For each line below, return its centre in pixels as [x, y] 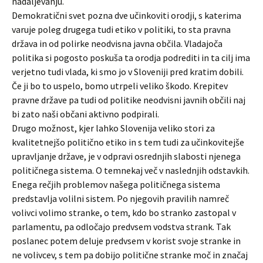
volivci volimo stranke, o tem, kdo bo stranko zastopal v [124, 213]
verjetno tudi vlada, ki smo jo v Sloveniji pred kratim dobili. [128, 72]
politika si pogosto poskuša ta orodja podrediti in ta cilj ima [131, 58]
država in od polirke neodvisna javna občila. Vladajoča [117, 43]
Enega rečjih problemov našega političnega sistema [116, 184]
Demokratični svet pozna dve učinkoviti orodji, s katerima [127, 15]
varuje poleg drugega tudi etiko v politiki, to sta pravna [121, 29]
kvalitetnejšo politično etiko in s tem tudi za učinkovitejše [128, 142]
